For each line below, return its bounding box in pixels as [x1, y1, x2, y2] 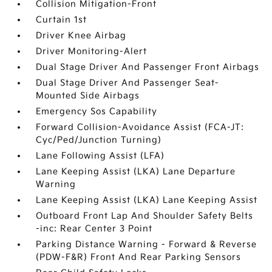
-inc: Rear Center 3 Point [36, 223, 153, 234]
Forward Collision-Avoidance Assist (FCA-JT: [36, 122, 245, 132]
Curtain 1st [36, 15, 87, 25]
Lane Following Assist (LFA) [36, 151, 165, 161]
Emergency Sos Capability [36, 106, 158, 117]
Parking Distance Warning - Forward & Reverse [36, 239, 257, 250]
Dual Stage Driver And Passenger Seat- [36, 78, 220, 88]
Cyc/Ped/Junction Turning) [36, 135, 162, 145]
